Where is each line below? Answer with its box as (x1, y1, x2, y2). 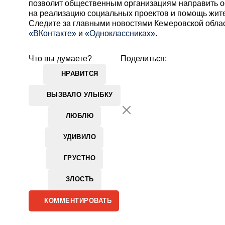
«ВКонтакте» (29, 29, 76, 38)
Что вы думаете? (29, 54, 92, 63)
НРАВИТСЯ (61, 70, 98, 78)
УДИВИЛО (63, 133, 96, 141)
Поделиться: (120, 54, 167, 63)
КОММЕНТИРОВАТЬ (44, 196, 111, 204)
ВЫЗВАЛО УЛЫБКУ (46, 91, 113, 99)
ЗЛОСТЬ (65, 175, 94, 183)
